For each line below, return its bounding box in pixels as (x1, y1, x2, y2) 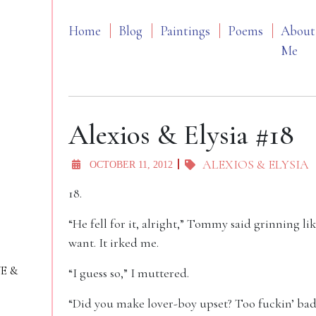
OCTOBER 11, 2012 (90, 159, 173, 170)
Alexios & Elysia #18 (68, 118, 294, 152)
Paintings (160, 23, 210, 39)
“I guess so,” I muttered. (68, 265, 189, 281)
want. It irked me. (68, 235, 159, 250)
